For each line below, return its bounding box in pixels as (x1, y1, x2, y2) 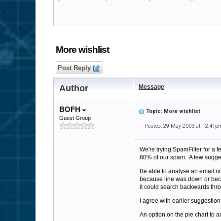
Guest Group (59, 115, 91, 121)
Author (59, 83, 88, 93)
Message (139, 83, 164, 90)
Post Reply (56, 64, 93, 72)
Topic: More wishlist (146, 108, 200, 114)
